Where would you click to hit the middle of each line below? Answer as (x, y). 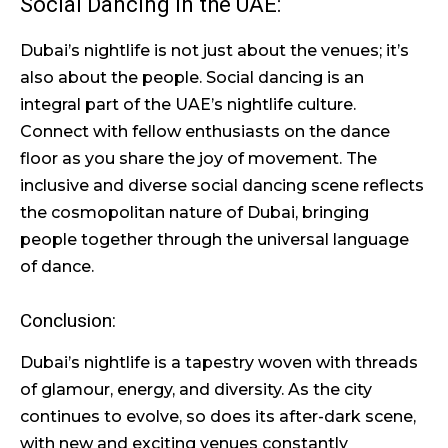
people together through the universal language (214, 239)
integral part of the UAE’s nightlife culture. (188, 104)
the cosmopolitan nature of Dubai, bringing (194, 212)
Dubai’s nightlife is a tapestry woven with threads (219, 362)
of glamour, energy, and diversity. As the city (196, 389)
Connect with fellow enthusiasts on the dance (205, 131)
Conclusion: (68, 320)
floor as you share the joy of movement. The (198, 158)
